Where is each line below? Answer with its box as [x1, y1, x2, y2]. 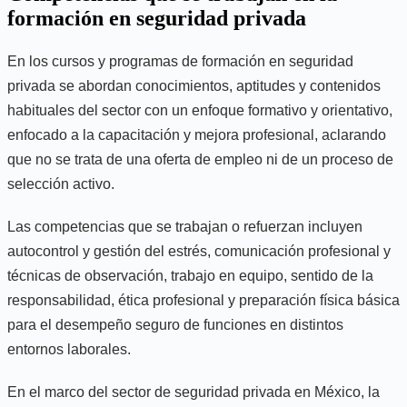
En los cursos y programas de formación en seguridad [7, 53, 353, 69]
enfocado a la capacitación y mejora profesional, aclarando [7, 126, 386, 143]
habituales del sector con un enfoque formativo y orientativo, [7, 102, 392, 118]
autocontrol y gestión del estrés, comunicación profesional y [7, 243, 391, 259]
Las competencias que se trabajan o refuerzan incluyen [7, 218, 362, 234]
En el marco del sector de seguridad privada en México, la [7, 383, 380, 400]
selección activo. [7, 175, 114, 192]
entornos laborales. [7, 341, 131, 357]
